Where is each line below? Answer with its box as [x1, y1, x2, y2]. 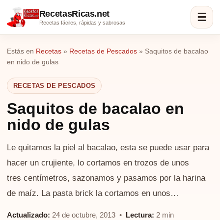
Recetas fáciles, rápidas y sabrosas [39, 19, 125, 26]
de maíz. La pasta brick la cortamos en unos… [7, 189, 179, 198]
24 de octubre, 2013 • [50, 211, 126, 219]
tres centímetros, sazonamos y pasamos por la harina [7, 173, 205, 183]
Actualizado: [7, 211, 50, 219]
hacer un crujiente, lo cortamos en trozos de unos [7, 158, 189, 167]
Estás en [7, 47, 34, 55]
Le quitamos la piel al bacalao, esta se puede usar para [7, 143, 209, 152]
